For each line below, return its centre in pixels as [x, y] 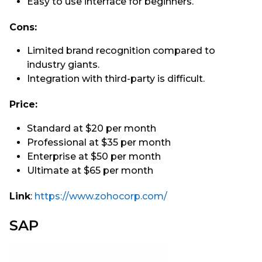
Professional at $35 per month [100, 142]
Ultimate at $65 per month [91, 170]
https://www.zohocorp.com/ [101, 196]
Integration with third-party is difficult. [117, 79]
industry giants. [63, 65]
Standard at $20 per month [93, 128]
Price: [23, 105]
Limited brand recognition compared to [121, 51]
